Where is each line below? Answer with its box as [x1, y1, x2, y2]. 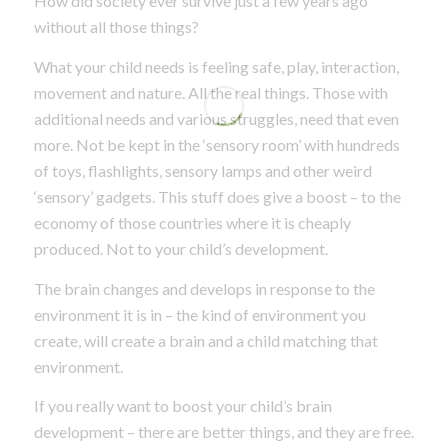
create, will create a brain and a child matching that [33, 330, 378, 350]
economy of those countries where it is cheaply [33, 212, 351, 232]
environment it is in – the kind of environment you [33, 304, 366, 324]
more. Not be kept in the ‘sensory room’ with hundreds [33, 134, 400, 154]
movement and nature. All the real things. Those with [33, 82, 388, 102]
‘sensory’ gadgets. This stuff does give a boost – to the [33, 186, 401, 206]
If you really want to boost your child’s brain [33, 396, 332, 416]
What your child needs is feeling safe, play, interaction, [33, 56, 399, 76]
